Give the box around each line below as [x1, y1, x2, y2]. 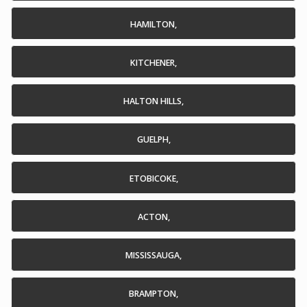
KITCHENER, [130, 56, 177, 69]
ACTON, [137, 210, 170, 223]
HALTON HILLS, [123, 95, 184, 108]
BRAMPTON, [129, 288, 178, 300]
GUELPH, [136, 134, 171, 146]
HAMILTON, [130, 18, 177, 30]
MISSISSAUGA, [125, 249, 182, 262]
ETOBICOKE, [129, 172, 178, 184]
